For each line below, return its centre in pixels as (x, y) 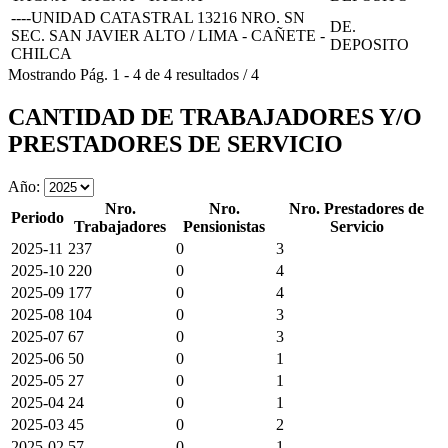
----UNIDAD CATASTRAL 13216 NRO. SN (158, 17)
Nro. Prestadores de (356, 208)
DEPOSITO (369, 44)
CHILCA (41, 53)
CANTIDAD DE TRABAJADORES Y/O (215, 116)
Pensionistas (224, 226)
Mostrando (42, 74)
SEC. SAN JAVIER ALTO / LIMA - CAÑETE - (168, 35)
